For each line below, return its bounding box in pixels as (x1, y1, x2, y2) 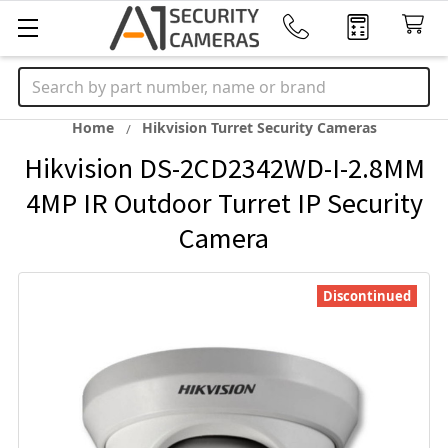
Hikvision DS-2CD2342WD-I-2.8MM (23, 150, 425, 186)
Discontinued (323, 287, 411, 305)
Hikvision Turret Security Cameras (141, 118, 377, 137)
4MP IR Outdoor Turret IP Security (25, 185, 423, 221)
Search (18, 68, 70, 90)
